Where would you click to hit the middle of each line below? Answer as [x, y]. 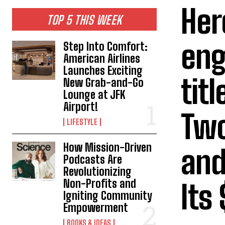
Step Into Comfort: [106, 46]
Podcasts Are [93, 159]
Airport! [81, 107]
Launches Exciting [103, 71]
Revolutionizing [98, 172]
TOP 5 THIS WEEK [84, 20]
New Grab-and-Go [104, 83]
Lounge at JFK [94, 95]
